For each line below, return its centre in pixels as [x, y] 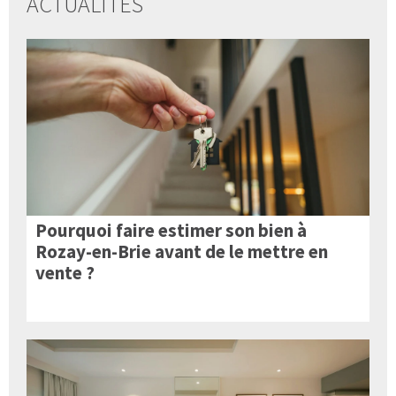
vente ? [65, 272]
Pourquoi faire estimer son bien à [171, 230]
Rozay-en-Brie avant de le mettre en [182, 251]
